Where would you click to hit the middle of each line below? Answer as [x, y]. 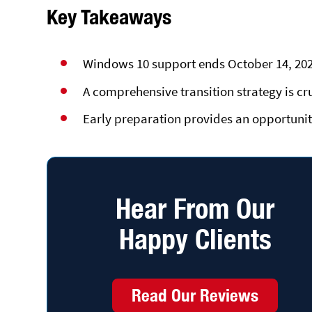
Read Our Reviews [195, 295]
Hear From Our [195, 208]
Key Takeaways [109, 17]
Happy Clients [195, 239]
